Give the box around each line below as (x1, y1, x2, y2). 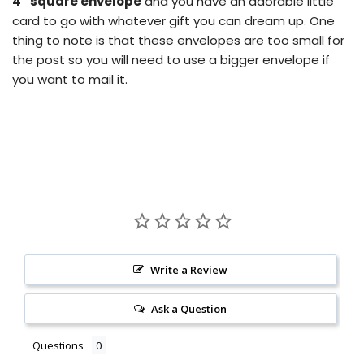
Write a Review (150, 262, 228, 277)
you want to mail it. (12, 71, 128, 88)
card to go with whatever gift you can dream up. (12, 12, 306, 29)
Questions (32, 338, 84, 353)
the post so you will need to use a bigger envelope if (12, 51, 330, 68)
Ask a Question (151, 301, 227, 316)
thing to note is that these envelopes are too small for (12, 32, 344, 49)
